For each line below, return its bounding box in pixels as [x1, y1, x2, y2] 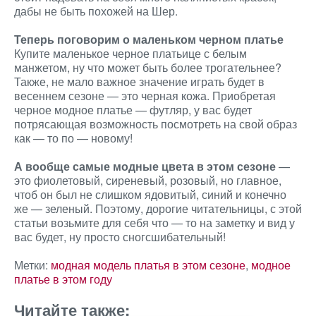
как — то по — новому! [14, 130, 133, 146]
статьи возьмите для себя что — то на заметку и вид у [14, 214, 295, 231]
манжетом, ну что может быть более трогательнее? [14, 59, 281, 75]
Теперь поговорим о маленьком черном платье [14, 31, 284, 47]
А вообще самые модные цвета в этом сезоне [14, 158, 276, 174]
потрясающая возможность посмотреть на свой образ [14, 116, 297, 132]
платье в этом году [14, 271, 112, 287]
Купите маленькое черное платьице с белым [14, 45, 247, 61]
